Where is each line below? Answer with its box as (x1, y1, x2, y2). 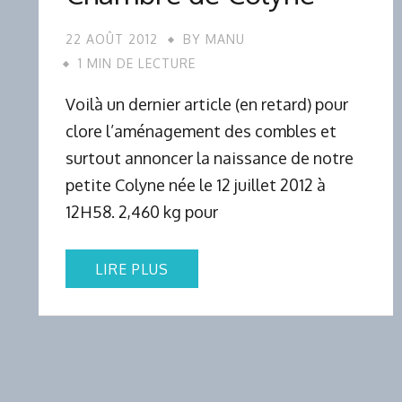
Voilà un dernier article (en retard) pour (66, 93, 348, 114)
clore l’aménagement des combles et (66, 120, 336, 141)
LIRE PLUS (95, 259, 169, 278)
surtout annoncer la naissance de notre (66, 147, 354, 168)
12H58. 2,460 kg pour (66, 201, 218, 222)
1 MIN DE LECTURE (78, 55, 196, 71)
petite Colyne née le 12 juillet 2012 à (66, 174, 326, 195)
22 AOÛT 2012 (66, 31, 158, 47)
